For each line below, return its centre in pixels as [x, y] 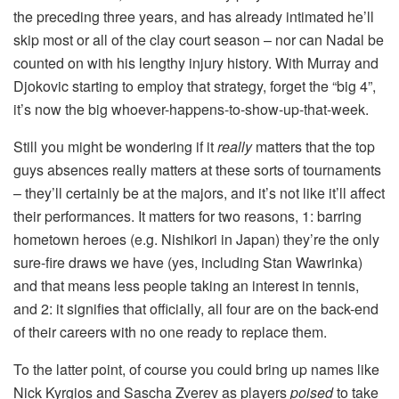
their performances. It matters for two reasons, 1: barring [187, 216]
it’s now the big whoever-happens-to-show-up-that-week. [191, 109]
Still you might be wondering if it [115, 146]
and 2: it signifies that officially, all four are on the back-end [196, 308]
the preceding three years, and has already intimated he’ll [194, 16]
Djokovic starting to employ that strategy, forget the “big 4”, [195, 85]
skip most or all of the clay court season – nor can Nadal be [199, 39]
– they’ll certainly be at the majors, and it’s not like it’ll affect [199, 192]
